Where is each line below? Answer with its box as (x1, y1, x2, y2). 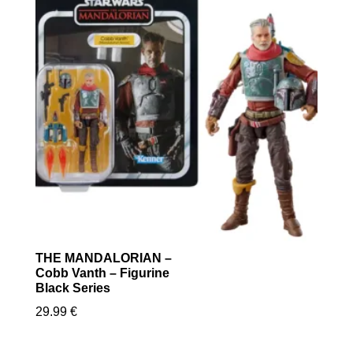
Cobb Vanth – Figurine (35, 266, 169, 281)
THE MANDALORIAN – (35, 251, 172, 266)
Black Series (35, 281, 110, 295)
